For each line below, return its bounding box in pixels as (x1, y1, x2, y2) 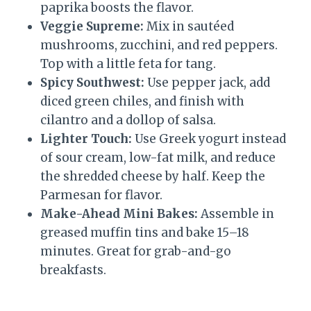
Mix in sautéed (144, 19, 234, 35)
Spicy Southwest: (40, 75, 144, 91)
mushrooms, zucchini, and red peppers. (40, 37, 278, 53)
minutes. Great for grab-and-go (40, 244, 231, 260)
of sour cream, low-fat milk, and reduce (40, 150, 276, 166)
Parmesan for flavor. (40, 187, 162, 203)
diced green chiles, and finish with (40, 94, 244, 110)
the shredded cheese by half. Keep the (40, 169, 265, 185)
